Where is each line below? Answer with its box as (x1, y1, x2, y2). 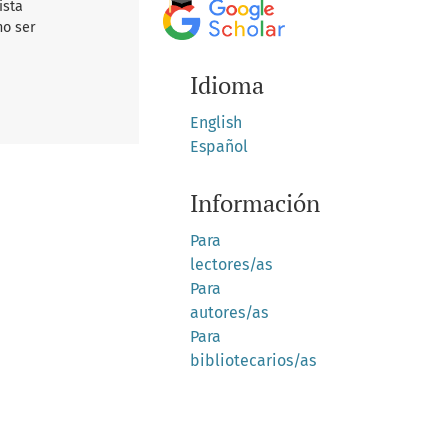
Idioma (189, 69, 264, 102)
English (189, 113, 242, 133)
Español (189, 137, 248, 157)
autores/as (189, 303, 268, 323)
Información (189, 187, 320, 220)
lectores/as (189, 255, 272, 275)
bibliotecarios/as (189, 351, 316, 371)
